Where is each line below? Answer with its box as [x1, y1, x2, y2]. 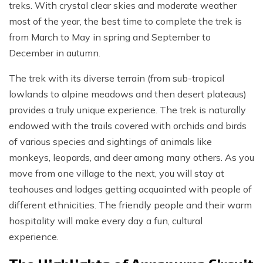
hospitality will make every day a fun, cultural [9, 215, 203, 227]
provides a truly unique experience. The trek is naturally [9, 104, 246, 116]
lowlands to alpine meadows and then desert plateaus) [9, 88, 247, 100]
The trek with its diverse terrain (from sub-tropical [9, 72, 224, 85]
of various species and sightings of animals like [9, 136, 212, 148]
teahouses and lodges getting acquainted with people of [9, 183, 252, 195]
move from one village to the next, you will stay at [9, 167, 224, 180]
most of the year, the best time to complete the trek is [9, 15, 242, 28]
